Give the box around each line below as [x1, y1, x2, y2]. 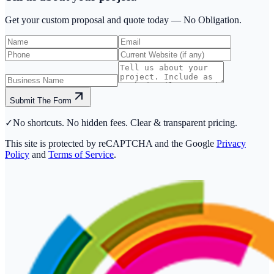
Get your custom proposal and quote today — [5, 15, 181, 26]
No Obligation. [183, 15, 242, 26]
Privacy [217, 138, 246, 149]
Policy [5, 149, 29, 160]
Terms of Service [48, 149, 114, 160]
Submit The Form [10, 96, 72, 106]
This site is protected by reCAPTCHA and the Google [5, 138, 214, 149]
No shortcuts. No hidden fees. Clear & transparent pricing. [13, 117, 237, 128]
